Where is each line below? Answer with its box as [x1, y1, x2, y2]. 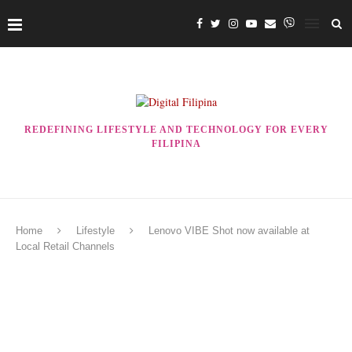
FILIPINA [151, 138, 201, 149]
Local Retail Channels [16, 240, 115, 252]
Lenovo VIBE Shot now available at [148, 225, 310, 236]
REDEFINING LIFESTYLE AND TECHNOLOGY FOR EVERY [24, 124, 328, 135]
